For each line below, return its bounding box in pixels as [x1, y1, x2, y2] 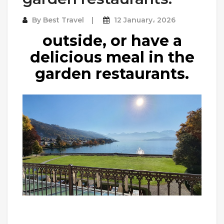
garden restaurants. [35, 64, 189, 83]
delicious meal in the [29, 48, 194, 67]
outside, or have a [42, 31, 182, 50]
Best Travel [43, 15, 84, 25]
